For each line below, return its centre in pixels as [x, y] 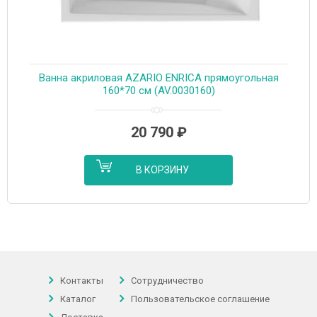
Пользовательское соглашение [200, 299]
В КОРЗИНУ [162, 169]
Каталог [77, 299]
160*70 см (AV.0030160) [158, 90]
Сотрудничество [167, 280]
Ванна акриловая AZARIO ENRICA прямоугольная [158, 77]
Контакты [81, 280]
